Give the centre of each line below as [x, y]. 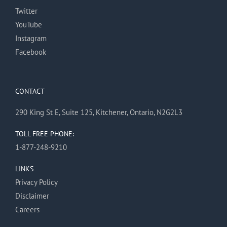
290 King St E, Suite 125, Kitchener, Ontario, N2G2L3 [99, 112]
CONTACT [30, 91]
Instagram [31, 38]
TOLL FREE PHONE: [45, 134]
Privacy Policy [36, 182]
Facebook [31, 52]
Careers [27, 209]
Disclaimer [32, 196]
